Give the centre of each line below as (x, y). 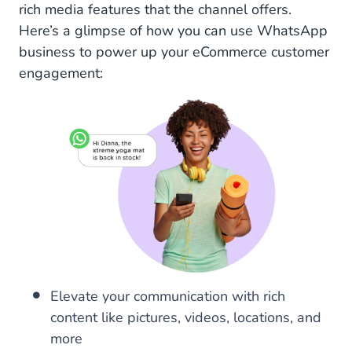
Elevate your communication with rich (168, 297)
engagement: (61, 73)
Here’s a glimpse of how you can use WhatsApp (173, 30)
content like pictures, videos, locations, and (186, 318)
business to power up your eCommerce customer (174, 51)
